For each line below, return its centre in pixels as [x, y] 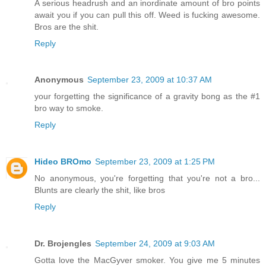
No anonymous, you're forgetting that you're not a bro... [147, 178]
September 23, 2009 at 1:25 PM [155, 162]
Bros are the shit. [66, 26]
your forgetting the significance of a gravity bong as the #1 [147, 96]
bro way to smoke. [69, 108]
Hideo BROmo [63, 162]
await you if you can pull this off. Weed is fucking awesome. [147, 15]
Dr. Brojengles [63, 244]
